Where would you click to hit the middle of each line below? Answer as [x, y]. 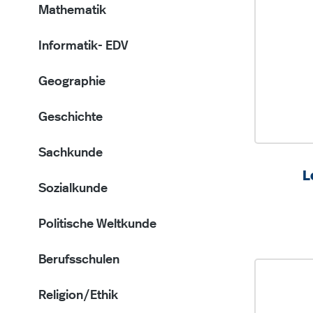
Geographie [72, 82]
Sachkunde [71, 153]
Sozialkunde [73, 189]
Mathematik [72, 10]
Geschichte [71, 117]
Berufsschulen [79, 260]
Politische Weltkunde [97, 224]
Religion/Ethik [78, 296]
